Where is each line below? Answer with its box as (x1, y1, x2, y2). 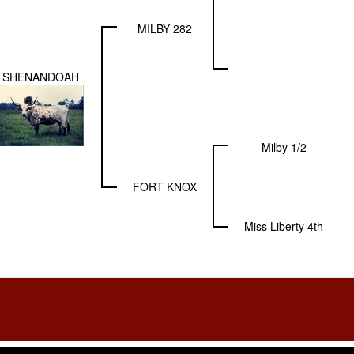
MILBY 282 (137, 21, 192, 36)
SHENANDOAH (2, 69, 79, 85)
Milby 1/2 (261, 139, 307, 155)
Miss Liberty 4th (244, 218, 323, 234)
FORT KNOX (133, 179, 197, 194)
